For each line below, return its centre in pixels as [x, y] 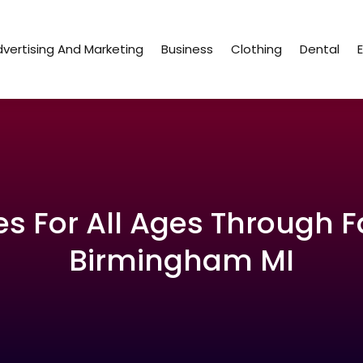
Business [188, 49]
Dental [320, 49]
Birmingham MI [181, 261]
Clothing [257, 49]
